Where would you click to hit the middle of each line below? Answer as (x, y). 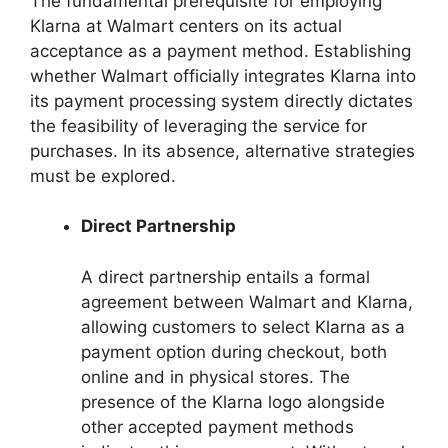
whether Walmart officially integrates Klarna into (223, 75)
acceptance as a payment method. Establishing (220, 50)
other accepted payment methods (217, 426)
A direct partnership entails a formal (225, 276)
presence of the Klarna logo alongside (233, 401)
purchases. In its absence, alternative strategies (222, 150)
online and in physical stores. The (215, 376)
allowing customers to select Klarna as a (243, 326)
